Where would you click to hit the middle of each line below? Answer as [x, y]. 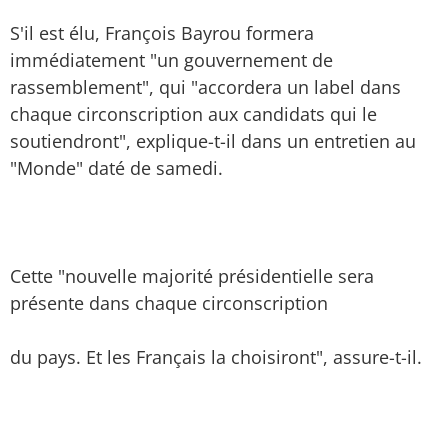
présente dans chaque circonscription [169, 303]
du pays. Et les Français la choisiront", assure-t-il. [216, 357]
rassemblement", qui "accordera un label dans [205, 87]
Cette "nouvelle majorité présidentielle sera [192, 276]
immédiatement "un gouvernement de [171, 60]
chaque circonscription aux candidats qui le [193, 114]
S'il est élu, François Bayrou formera [162, 33]
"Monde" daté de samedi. [116, 168]
